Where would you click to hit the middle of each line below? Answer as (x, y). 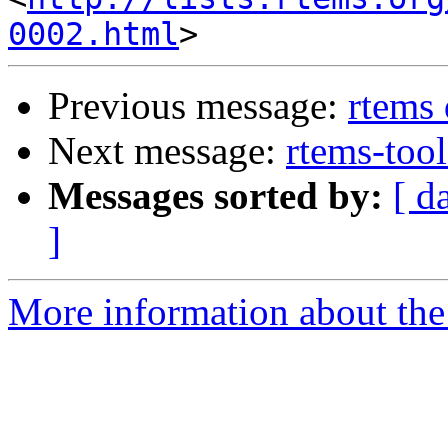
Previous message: (198, 106)
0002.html (93, 34)
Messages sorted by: (215, 196)
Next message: (167, 151)
